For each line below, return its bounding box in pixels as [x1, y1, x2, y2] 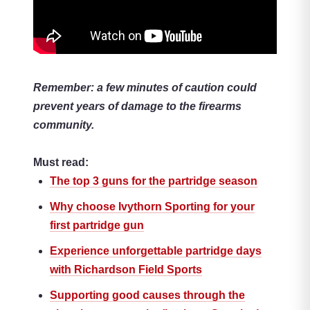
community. [33, 119, 94, 131]
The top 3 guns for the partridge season [50, 175, 257, 188]
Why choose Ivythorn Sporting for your [50, 201, 255, 213]
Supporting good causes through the [50, 289, 245, 302]
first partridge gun [50, 219, 144, 232]
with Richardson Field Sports [50, 264, 202, 276]
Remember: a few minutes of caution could [33, 82, 257, 94]
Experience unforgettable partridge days [50, 245, 262, 257]
